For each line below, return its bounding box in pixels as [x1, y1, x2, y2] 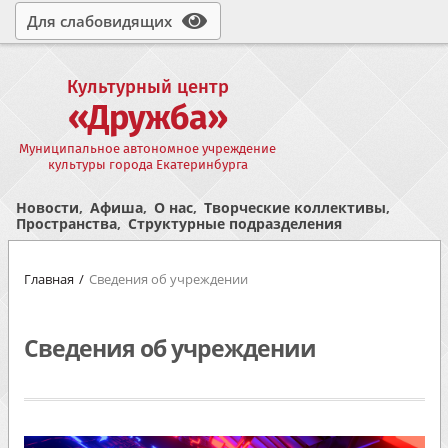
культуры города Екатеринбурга [47, 157, 248, 173]
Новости [15, 198, 79, 218]
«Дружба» [68, 96, 228, 138]
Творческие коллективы [204, 198, 387, 218]
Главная [23, 270, 74, 289]
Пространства [15, 214, 117, 234]
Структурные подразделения [127, 214, 342, 234]
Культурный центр [66, 75, 229, 98]
